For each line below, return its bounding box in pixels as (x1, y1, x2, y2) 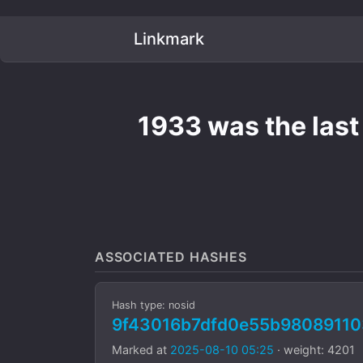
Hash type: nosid (112, 299, 195, 311)
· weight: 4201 (274, 343, 355, 357)
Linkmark (130, 29, 204, 49)
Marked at (112, 343, 170, 357)
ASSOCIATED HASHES (95, 249, 247, 265)
